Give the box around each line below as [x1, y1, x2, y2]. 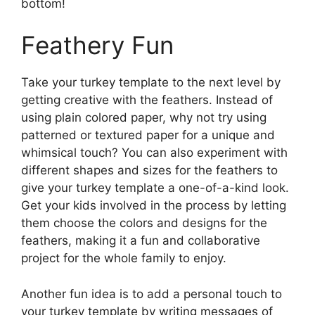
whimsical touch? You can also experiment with [21, 146, 288, 160]
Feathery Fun [21, 30, 174, 60]
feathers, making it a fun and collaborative [21, 233, 260, 247]
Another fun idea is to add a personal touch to [21, 286, 282, 301]
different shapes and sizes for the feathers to [21, 163, 278, 177]
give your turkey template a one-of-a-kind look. [21, 181, 289, 195]
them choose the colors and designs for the [21, 216, 267, 230]
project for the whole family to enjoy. [21, 251, 226, 265]
